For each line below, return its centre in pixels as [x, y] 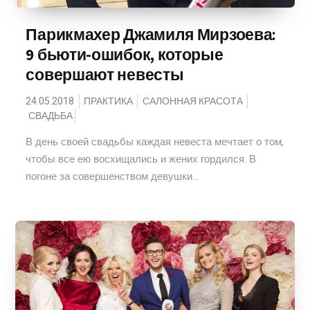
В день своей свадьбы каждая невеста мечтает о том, [155, 142]
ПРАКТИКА [109, 101]
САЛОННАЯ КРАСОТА [193, 101]
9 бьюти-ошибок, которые [125, 55]
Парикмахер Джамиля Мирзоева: [151, 35]
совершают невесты [105, 75]
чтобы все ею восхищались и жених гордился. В [141, 159]
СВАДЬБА [51, 116]
